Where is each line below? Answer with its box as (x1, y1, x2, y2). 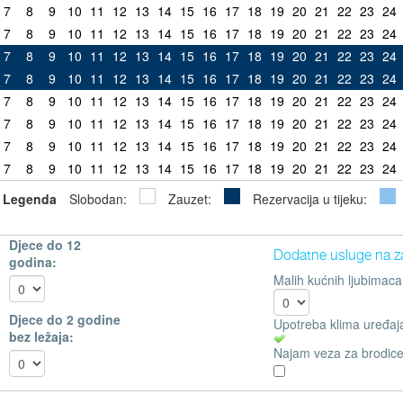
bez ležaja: (9, 327, 75, 345)
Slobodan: (69, 189, 127, 208)
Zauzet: (168, 189, 211, 208)
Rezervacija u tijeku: (253, 189, 367, 208)
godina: (9, 252, 58, 271)
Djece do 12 (9, 235, 82, 254)
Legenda (3, 189, 57, 208)
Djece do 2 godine (9, 309, 121, 328)
